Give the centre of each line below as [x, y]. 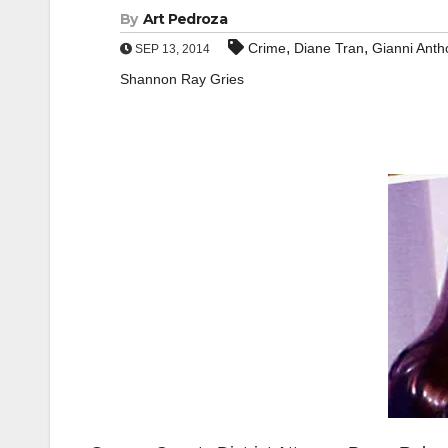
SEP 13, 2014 [171, 49]
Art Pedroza [184, 19]
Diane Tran [329, 48]
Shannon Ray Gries [182, 79]
